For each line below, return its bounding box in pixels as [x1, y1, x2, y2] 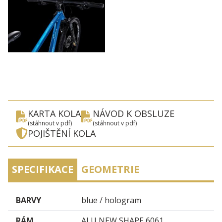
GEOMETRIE [81, 163, 139, 176]
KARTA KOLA [28, 108, 81, 120]
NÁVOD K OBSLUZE [93, 108, 174, 120]
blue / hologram [81, 195, 141, 206]
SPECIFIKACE [12, 163, 73, 176]
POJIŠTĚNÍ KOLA [28, 127, 96, 140]
